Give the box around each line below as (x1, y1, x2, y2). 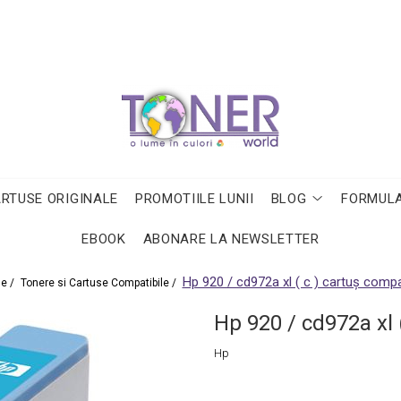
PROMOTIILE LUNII (134, 191, 254, 207)
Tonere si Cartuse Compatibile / (20, 277, 179, 289)
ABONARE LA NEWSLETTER (142, 231, 320, 247)
